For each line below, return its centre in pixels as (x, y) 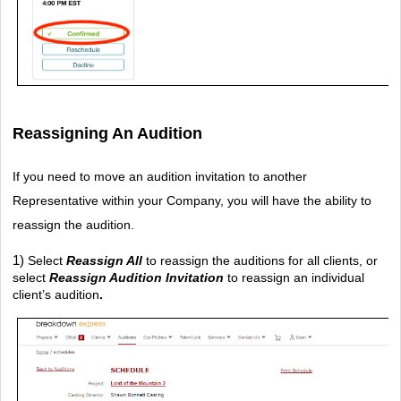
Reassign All (104, 261)
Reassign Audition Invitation (137, 278)
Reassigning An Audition (107, 134)
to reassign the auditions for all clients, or (260, 261)
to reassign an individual (296, 278)
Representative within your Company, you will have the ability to (192, 201)
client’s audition (56, 295)
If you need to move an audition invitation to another (160, 177)
